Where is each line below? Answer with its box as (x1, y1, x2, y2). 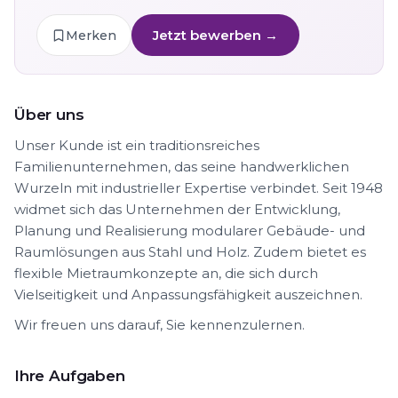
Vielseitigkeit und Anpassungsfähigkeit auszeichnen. (14, 286, 362, 303)
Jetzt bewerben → (153, 27, 278, 44)
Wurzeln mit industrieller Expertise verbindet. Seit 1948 (14, 179, 383, 196)
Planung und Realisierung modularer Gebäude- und (14, 222, 365, 239)
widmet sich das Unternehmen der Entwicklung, (14, 201, 340, 218)
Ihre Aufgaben (14, 367, 125, 385)
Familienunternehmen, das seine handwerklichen (14, 158, 349, 175)
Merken (66, 27, 116, 44)
